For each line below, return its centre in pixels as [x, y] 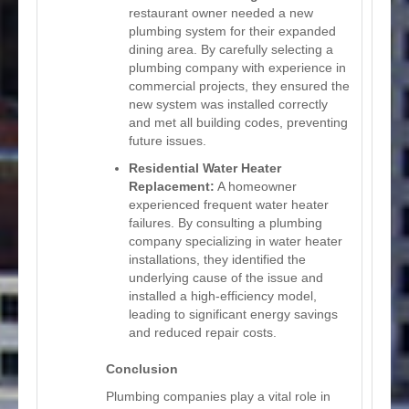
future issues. [168, 140]
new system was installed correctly [228, 104]
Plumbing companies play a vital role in [218, 396]
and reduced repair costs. [203, 332]
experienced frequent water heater [229, 204]
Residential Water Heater [205, 168]
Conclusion [142, 368]
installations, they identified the [217, 259]
